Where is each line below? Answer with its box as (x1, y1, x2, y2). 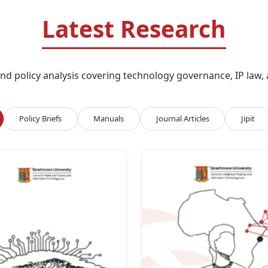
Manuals (93, 113, 124, 124)
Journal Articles (156, 113, 209, 124)
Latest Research (42, 12, 226, 44)
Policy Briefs (19, 113, 62, 124)
